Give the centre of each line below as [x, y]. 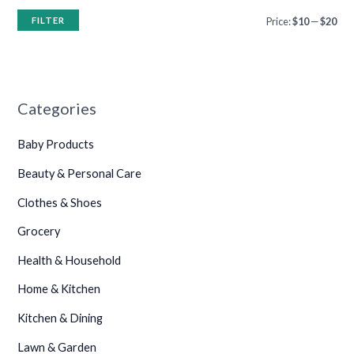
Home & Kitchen [59, 289]
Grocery [39, 232]
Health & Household [70, 260]
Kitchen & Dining [60, 318]
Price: [279, 21]
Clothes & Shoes [60, 202]
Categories [57, 109]
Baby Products [56, 145]
